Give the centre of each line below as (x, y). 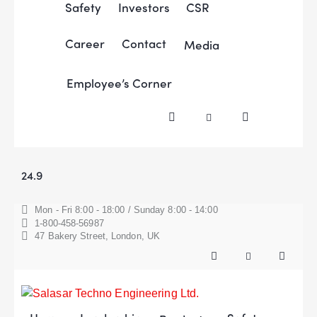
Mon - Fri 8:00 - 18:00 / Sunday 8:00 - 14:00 (126, 210)
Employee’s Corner (119, 83)
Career (85, 44)
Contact (144, 44)
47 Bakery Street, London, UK (98, 236)
